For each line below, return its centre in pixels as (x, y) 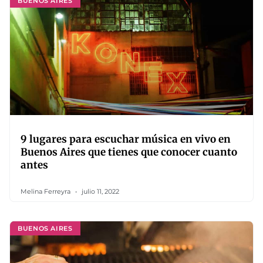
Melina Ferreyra (46, 191)
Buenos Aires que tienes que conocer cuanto (129, 152)
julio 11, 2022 (100, 191)
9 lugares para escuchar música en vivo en (126, 139)
